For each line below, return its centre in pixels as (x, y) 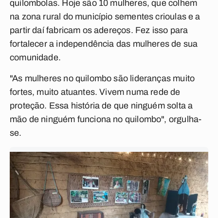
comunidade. (35, 57)
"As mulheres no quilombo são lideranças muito (102, 78)
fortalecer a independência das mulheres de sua (104, 44)
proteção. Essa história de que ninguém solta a (101, 106)
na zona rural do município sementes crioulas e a (105, 17)
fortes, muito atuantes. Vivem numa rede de (95, 92)
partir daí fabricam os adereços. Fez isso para (99, 30)
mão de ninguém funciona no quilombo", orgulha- (106, 119)
